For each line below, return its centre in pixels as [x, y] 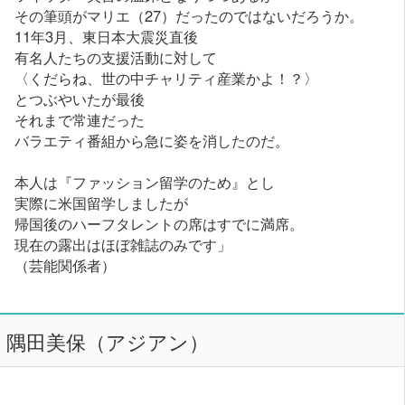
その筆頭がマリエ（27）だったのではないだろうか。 [189, 16]
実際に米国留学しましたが [102, 203]
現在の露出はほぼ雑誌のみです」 [123, 245]
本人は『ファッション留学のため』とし [145, 182]
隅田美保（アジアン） [107, 341]
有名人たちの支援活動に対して [116, 57]
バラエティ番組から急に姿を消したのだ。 [152, 141]
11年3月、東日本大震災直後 [107, 37]
